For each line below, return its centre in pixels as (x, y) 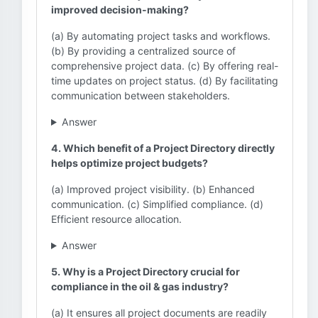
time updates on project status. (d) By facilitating (165, 81)
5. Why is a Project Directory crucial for (146, 272)
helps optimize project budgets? (130, 163)
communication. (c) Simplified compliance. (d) (157, 204)
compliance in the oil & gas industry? (140, 286)
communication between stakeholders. (141, 95)
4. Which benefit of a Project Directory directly (163, 148)
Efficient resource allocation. (116, 219)
